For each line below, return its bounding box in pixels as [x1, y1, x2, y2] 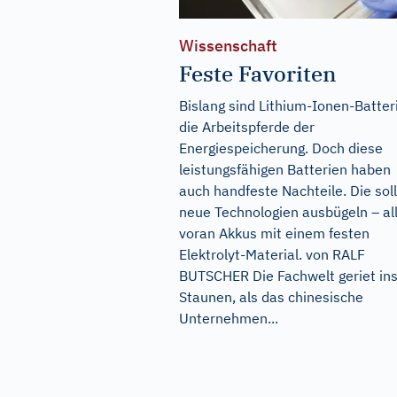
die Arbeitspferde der [179, 118, 315, 136]
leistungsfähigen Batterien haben [179, 160, 391, 179]
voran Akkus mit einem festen [179, 224, 370, 243]
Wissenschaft [179, 35, 277, 57]
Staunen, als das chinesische [179, 288, 363, 307]
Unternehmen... [179, 309, 278, 328]
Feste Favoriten [179, 59, 337, 89]
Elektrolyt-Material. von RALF [179, 245, 365, 264]
